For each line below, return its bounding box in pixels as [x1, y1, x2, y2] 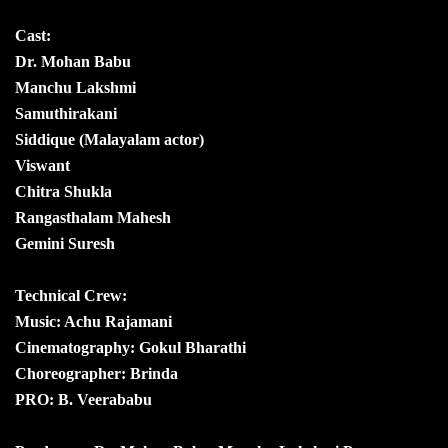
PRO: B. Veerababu [15, 390, 152, 408]
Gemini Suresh [15, 234, 115, 252]
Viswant [15, 156, 70, 174]
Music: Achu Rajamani [15, 312, 172, 330]
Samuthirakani [15, 104, 117, 122]
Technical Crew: [15, 286, 127, 304]
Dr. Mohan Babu [15, 52, 131, 70]
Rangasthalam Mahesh [15, 208, 171, 226]
